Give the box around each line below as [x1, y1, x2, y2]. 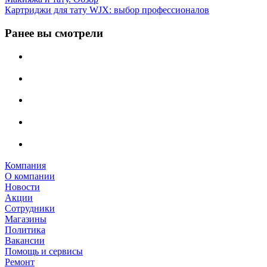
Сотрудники [5, 203, 55, 214]
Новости [5, 182, 40, 193]
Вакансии [5, 235, 45, 246]
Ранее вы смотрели [5, 27, 103, 40]
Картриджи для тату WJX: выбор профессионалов [5, 5, 209, 15]
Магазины [5, 214, 46, 225]
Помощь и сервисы [5, 246, 83, 257]
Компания [5, 160, 46, 171]
